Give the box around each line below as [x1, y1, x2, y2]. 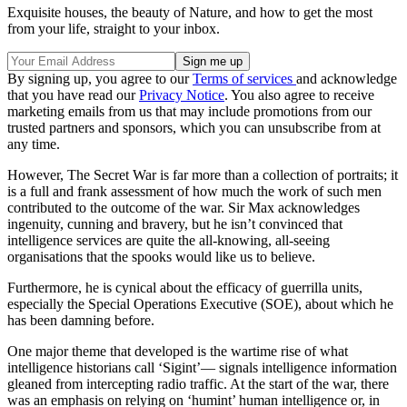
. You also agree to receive [224, 87, 374, 104]
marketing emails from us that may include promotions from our [7, 104, 372, 120]
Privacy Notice [139, 87, 224, 104]
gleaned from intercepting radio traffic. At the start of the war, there [7, 376, 389, 392]
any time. [7, 136, 60, 153]
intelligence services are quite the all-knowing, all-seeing [7, 233, 330, 249]
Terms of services [193, 71, 296, 87]
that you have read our [7, 87, 139, 104]
